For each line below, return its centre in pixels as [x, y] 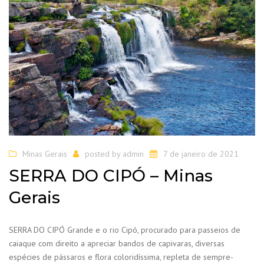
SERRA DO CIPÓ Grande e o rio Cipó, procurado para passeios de [125, 230]
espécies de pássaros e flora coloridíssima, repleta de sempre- [121, 257]
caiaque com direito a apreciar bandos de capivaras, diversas [117, 244]
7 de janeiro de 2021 [201, 154]
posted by [104, 154]
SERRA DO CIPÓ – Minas [111, 176]
